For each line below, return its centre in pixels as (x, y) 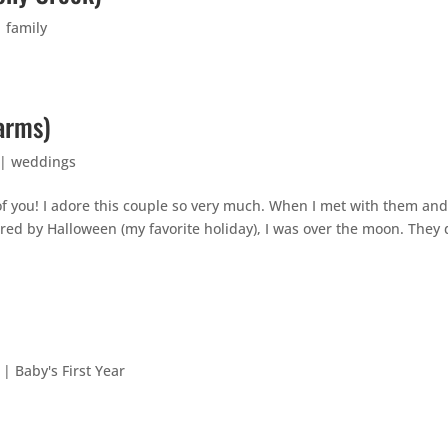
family (27, 28)
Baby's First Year (70, 371)
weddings (44, 162)
